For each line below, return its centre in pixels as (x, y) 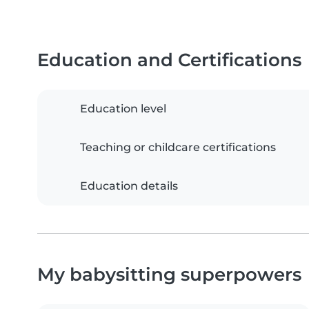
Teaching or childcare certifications (178, 148)
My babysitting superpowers (169, 275)
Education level (123, 109)
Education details (129, 186)
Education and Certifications (169, 60)
